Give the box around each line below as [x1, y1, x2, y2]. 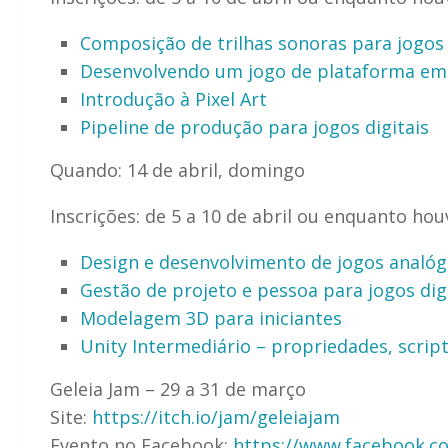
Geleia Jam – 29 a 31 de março [50, 376, 306, 401]
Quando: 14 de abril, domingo [50, 157, 305, 182]
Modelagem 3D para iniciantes [80, 305, 347, 330]
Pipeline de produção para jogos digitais [80, 114, 429, 139]
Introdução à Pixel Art [80, 86, 267, 111]
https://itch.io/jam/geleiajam [92, 404, 340, 429]
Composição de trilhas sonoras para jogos [80, 30, 444, 55]
